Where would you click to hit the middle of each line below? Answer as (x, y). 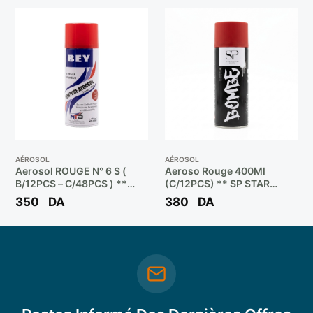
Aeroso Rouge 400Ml (215, 170)
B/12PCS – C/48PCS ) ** (71, 183)
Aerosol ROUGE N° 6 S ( (71, 170)
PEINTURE (189, 196)
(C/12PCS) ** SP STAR (217, 183)
